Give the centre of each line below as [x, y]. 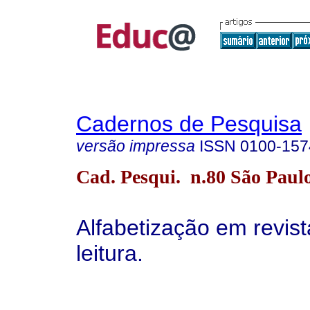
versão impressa [136, 146]
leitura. [113, 253]
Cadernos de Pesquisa [189, 124]
